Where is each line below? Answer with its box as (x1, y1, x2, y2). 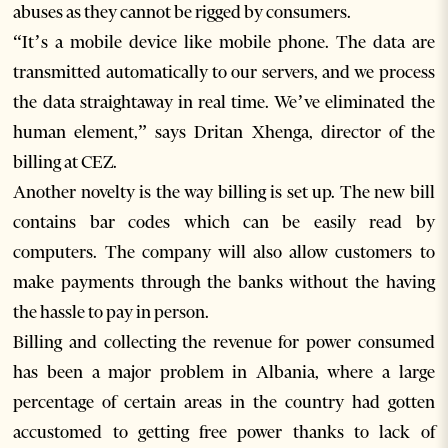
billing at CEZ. (13, 151, 118, 174)
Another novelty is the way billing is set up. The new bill (13, 181, 435, 204)
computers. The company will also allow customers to (13, 241, 435, 264)
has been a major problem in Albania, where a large (13, 361, 435, 384)
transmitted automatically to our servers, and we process (13, 61, 435, 84)
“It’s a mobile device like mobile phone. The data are (13, 31, 435, 54)
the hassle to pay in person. (13, 301, 210, 324)
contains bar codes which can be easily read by (13, 211, 435, 234)
